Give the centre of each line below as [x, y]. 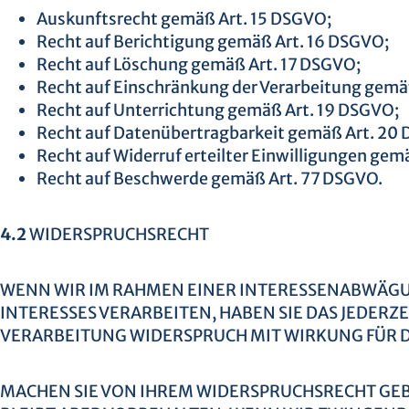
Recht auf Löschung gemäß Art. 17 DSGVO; [199, 65]
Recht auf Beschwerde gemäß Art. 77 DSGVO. [210, 179]
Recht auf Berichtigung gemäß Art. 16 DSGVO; [213, 42]
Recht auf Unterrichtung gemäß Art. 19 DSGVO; [218, 110]
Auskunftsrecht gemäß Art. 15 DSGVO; [184, 19]
